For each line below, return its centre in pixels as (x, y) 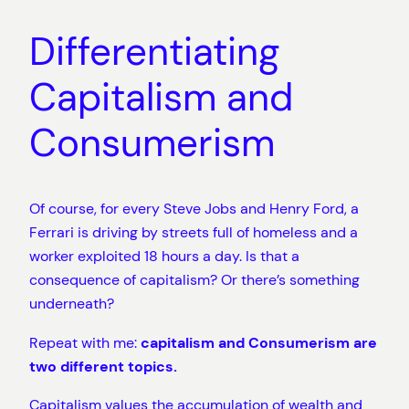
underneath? (72, 304)
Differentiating (154, 51)
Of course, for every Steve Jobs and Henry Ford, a (194, 209)
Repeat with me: (85, 342)
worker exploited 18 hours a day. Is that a (164, 257)
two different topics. (103, 366)
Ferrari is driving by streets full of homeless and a (194, 233)
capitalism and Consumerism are (259, 342)
